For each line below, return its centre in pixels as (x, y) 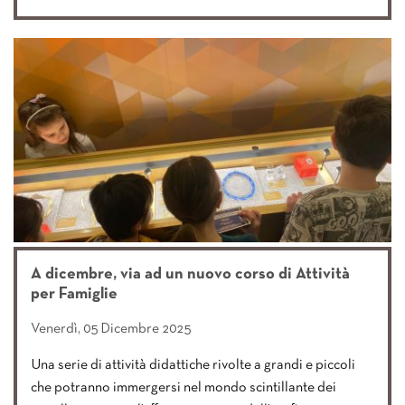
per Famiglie (74, 294)
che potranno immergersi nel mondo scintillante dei (184, 387)
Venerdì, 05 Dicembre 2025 (111, 329)
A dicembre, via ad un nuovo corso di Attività (190, 274)
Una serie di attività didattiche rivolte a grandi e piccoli (193, 365)
